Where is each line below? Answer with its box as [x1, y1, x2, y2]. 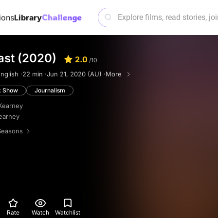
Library [14, 13, 42, 22]
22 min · [22, 70, 47, 78]
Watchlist [55, 208, 80, 216]
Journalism [35, 87, 65, 94]
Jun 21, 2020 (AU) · [47, 70, 106, 78]
